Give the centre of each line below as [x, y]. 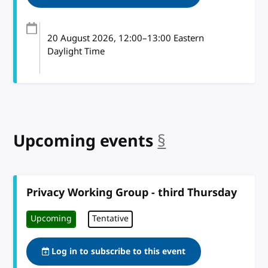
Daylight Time [76, 51]
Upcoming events [83, 141]
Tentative [111, 219]
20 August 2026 [81, 38]
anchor [193, 141]
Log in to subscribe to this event [118, 251]
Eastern [188, 38]
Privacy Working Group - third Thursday [132, 192]
